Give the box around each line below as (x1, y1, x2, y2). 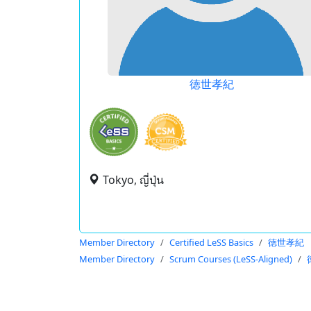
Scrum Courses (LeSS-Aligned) (169, 253, 292, 265)
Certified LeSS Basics (169, 236, 253, 249)
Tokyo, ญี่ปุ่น (103, 172, 164, 187)
